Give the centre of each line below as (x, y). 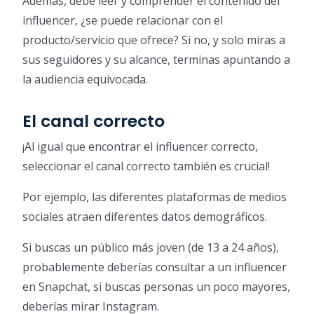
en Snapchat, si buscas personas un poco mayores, (156, 286)
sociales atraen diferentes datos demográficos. (145, 216)
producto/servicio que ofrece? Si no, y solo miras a (154, 40)
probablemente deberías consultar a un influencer (155, 267)
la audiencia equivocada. (85, 79)
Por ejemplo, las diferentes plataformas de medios (155, 197)
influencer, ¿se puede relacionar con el (123, 20)
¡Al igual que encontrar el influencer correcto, (140, 146)
